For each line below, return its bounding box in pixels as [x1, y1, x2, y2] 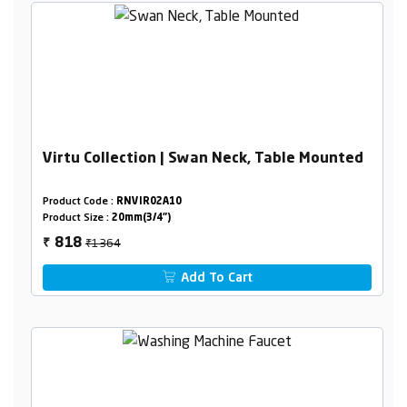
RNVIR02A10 [115, 197, 182, 208]
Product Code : [42, 197, 116, 208]
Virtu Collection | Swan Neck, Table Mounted [42, 152, 363, 167]
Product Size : [42, 213, 112, 224]
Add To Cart [177, 272, 253, 285]
